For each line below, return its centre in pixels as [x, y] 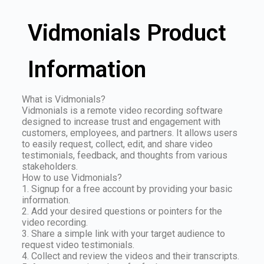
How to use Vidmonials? [72, 178]
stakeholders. [49, 167]
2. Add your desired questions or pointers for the [122, 212]
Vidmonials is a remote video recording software [122, 111]
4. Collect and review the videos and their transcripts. [130, 256]
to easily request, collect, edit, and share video [117, 144]
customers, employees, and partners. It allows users [129, 133]
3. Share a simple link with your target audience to [123, 234]
